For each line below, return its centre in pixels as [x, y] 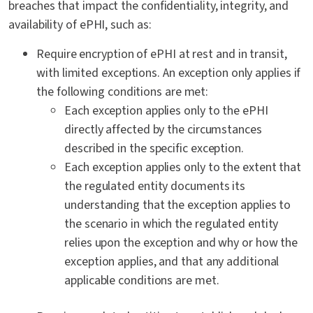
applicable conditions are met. [142, 281]
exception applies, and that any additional [172, 262]
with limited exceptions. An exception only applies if [169, 73]
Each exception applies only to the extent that [183, 168]
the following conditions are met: [123, 92]
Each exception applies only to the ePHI [166, 111]
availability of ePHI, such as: [80, 25]
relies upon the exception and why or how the [181, 243]
